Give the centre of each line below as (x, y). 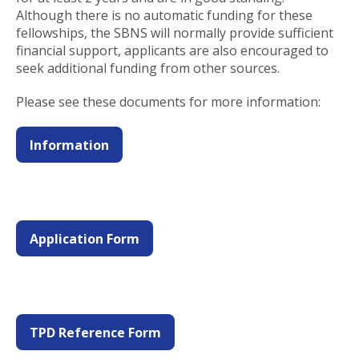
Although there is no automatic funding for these (164, 15)
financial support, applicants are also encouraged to (172, 50)
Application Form (85, 238)
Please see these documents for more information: (168, 102)
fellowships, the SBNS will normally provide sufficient (175, 33)
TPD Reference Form (95, 332)
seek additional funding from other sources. (149, 68)
